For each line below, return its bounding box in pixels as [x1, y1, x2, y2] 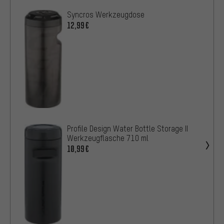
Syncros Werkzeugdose [67, 9, 144, 20]
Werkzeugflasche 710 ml [67, 132, 148, 143]
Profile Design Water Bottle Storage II [67, 123, 188, 133]
